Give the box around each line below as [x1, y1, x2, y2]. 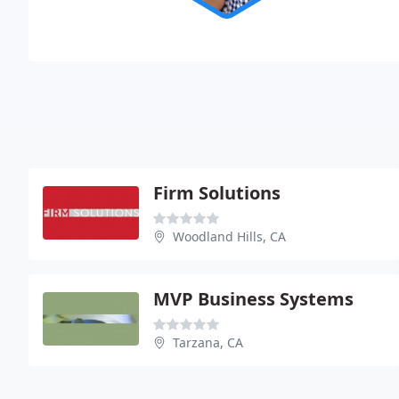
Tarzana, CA [173, 333, 243, 351]
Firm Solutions [153, 180, 281, 205]
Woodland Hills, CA [173, 227, 286, 245]
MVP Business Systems [153, 286, 354, 311]
